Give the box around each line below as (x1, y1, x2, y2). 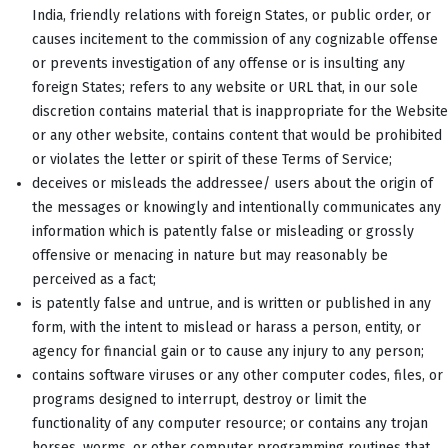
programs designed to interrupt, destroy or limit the (32, 390, 367, 408)
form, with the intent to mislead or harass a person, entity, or (32, 318, 421, 336)
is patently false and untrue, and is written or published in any (32, 294, 431, 312)
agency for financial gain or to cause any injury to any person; (32, 342, 424, 360)
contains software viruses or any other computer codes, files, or (32, 366, 443, 384)
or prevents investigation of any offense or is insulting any (32, 54, 405, 72)
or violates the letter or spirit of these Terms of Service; (32, 150, 392, 168)
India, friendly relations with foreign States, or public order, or (32, 6, 431, 24)
